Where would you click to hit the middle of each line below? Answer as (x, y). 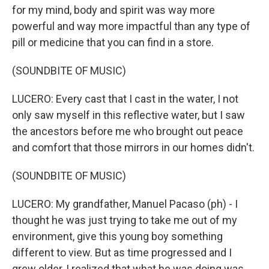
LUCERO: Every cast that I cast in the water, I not (125, 99)
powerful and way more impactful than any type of (131, 26)
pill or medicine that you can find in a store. (113, 42)
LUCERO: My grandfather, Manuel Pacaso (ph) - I (125, 204)
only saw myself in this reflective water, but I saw (128, 115)
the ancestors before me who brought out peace (128, 131)
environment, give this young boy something (117, 236)
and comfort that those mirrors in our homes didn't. (133, 147)
